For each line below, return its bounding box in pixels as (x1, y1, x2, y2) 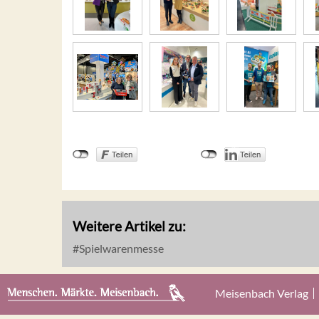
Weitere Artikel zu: (73, 217, 186, 234)
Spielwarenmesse (77, 241, 164, 255)
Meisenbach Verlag (214, 286, 308, 300)
